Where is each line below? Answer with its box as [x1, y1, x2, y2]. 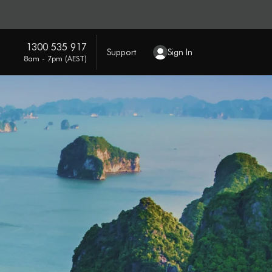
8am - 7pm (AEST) [23, 53, 87, 63]
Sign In [167, 46, 192, 58]
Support [106, 46, 136, 58]
